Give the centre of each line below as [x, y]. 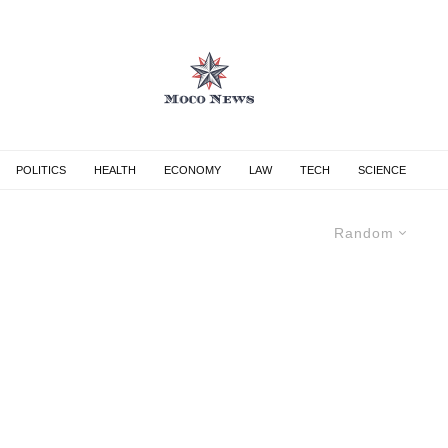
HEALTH [115, 170]
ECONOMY [192, 170]
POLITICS [41, 170]
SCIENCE [382, 170]
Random [364, 233]
